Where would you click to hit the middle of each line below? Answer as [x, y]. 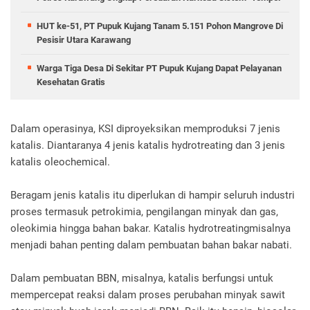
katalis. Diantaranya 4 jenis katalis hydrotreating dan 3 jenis [148, 145]
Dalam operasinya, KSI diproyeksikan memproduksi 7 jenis [145, 128]
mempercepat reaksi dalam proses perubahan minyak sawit [148, 294]
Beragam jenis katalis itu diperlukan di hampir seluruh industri [153, 195]
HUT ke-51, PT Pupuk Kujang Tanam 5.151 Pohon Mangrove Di [160, 26]
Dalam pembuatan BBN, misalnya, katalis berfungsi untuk [142, 278]
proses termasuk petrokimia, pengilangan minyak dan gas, [144, 211]
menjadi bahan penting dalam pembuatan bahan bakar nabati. [153, 245]
